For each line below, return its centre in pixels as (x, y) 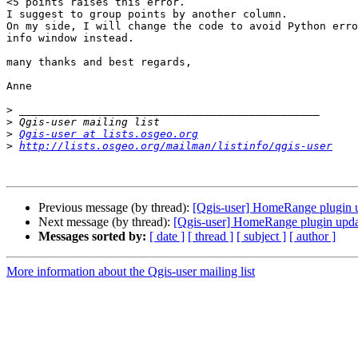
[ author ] (312, 237)
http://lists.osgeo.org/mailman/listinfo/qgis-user (176, 146)
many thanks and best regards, (99, 62)
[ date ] (167, 237)
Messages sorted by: (92, 237)
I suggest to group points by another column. (147, 14)
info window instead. (70, 38)
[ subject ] (261, 237)
